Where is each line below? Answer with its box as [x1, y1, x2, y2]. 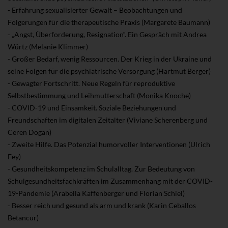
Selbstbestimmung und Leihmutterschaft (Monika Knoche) [8, 91, 191, 100]
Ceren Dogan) [8, 127, 51, 136]
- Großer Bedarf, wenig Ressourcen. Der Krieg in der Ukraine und [8, 54, 212, 63]
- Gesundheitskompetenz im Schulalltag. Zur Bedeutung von [8, 164, 195, 173]
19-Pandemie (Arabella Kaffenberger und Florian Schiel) [8, 188, 185, 197]
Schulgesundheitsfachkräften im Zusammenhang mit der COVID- [8, 176, 213, 185]
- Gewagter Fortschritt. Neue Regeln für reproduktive [8, 78, 175, 88]
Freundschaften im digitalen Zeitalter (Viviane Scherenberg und [8, 115, 208, 124]
